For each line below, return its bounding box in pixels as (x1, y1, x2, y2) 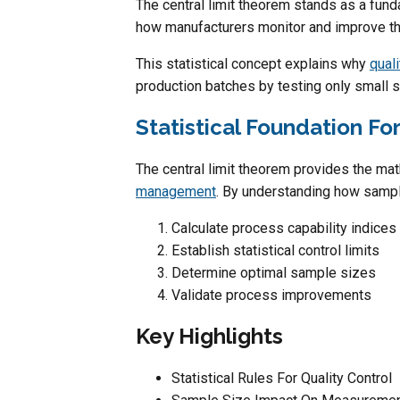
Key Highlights (136, 322, 283, 349)
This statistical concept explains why (136, 54, 370, 72)
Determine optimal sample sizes (171, 263, 376, 281)
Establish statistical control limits (171, 241, 379, 259)
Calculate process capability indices (171, 219, 396, 237)
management (136, 182, 216, 200)
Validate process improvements (171, 286, 371, 304)
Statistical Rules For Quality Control (171, 369, 392, 387)
